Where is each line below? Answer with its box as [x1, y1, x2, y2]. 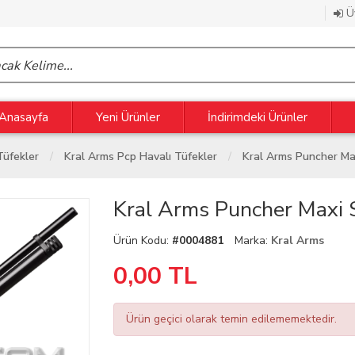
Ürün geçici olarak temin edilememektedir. [126, 311, 338, 326]
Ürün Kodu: [113, 233, 173, 248]
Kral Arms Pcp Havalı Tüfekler [64, 149, 217, 164]
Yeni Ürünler [96, 109, 160, 125]
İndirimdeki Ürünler [208, 109, 307, 125]
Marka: [235, 233, 272, 248]
